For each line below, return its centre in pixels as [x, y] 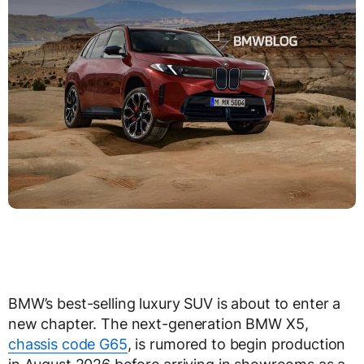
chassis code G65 [68, 344]
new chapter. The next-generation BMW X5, [158, 324]
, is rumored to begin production [236, 344]
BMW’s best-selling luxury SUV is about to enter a [175, 304]
